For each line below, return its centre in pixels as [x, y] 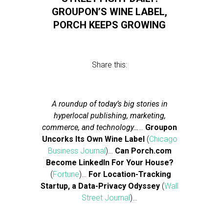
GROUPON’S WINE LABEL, [109, 12]
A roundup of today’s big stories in [109, 104]
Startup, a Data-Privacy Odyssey [100, 186]
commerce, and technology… [90, 127]
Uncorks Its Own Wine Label [93, 139]
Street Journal [106, 198]
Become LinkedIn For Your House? [109, 163]
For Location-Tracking [130, 174]
